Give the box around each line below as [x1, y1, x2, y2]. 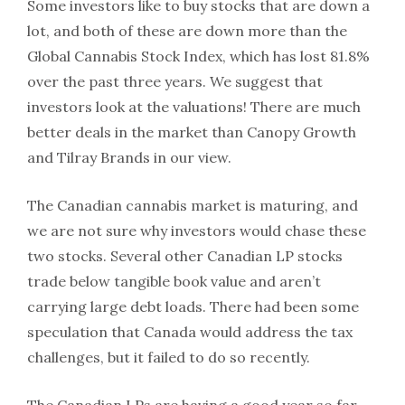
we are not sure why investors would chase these [27, 221, 366, 240]
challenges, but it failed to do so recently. [27, 347, 310, 366]
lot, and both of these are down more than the [27, 21, 347, 40]
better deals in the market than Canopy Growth [27, 122, 356, 141]
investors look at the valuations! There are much [27, 97, 361, 116]
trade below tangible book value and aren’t [27, 271, 321, 290]
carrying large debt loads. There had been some [27, 297, 359, 316]
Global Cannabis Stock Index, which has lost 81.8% [27, 46, 370, 65]
